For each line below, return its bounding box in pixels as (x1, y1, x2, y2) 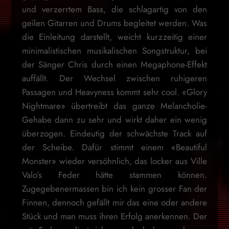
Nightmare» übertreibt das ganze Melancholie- (21, 100, 208, 112)
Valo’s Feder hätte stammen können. (21, 169, 208, 181)
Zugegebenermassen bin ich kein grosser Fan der (21, 182, 208, 195)
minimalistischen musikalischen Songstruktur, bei (21, 44, 208, 57)
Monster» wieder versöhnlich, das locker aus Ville (21, 155, 208, 168)
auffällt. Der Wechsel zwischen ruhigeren (21, 72, 208, 85)
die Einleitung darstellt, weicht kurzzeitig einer (21, 31, 208, 43)
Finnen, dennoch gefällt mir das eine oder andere (21, 196, 208, 209)
